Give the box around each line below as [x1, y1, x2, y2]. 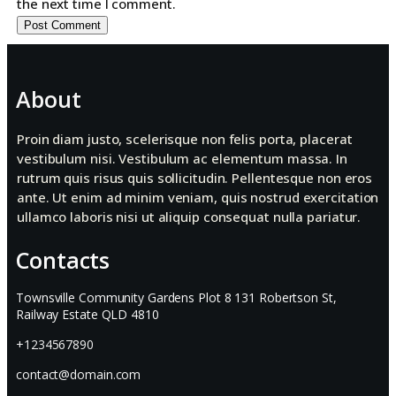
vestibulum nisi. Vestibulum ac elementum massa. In [17, 149, 347, 167]
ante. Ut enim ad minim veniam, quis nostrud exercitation [17, 188, 379, 206]
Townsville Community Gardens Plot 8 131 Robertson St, [16, 289, 337, 306]
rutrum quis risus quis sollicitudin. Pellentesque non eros [17, 169, 373, 187]
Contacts [16, 245, 110, 275]
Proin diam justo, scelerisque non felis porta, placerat [17, 130, 353, 148]
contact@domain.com [16, 366, 141, 383]
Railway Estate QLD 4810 [16, 306, 159, 323]
